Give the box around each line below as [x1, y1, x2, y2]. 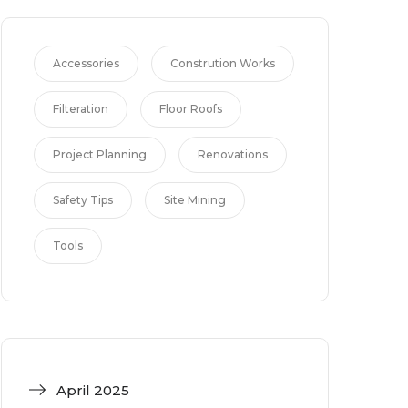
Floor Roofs [159, 101, 222, 116]
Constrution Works [170, 56, 275, 70]
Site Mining [164, 192, 226, 207]
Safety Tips [53, 192, 113, 207]
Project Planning [53, 147, 147, 161]
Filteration [53, 101, 108, 116]
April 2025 [56, 381, 129, 399]
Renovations [198, 147, 268, 161]
